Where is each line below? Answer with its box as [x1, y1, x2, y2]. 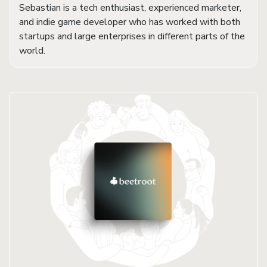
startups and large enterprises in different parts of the [19, 30, 245, 43]
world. [19, 44, 45, 57]
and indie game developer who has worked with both [19, 15, 240, 29]
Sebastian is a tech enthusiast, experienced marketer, [19, 1, 241, 14]
